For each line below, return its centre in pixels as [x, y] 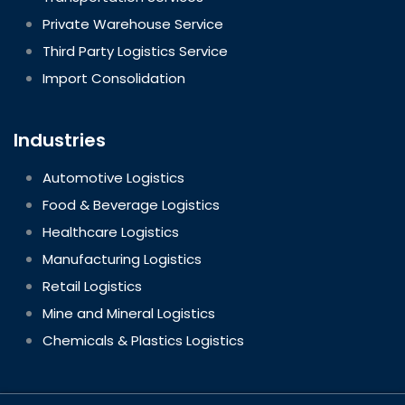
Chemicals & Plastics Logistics [143, 340]
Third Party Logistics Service [135, 51]
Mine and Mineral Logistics [129, 313]
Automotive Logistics [113, 177]
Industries [60, 140]
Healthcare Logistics [111, 231]
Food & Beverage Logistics [131, 204]
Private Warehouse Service [133, 24]
